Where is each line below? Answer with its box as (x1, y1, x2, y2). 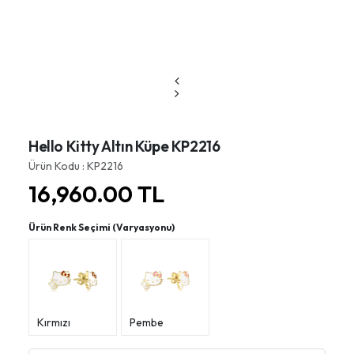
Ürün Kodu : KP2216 (28, 159, 123, 174)
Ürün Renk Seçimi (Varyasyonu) (28, 221, 175, 234)
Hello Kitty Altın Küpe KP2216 (28, 137, 220, 156)
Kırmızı (37, 315, 70, 330)
